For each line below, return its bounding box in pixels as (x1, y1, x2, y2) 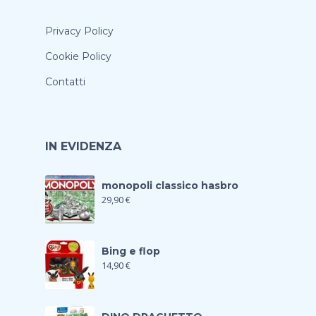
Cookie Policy (45, 50, 111, 63)
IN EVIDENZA (45, 140, 121, 154)
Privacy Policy (45, 25, 114, 38)
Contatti (45, 75, 85, 89)
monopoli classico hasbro (102, 179, 238, 193)
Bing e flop (102, 245, 160, 258)
